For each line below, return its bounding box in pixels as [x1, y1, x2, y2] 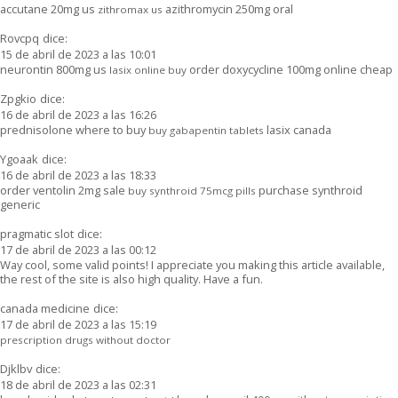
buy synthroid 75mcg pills [128, 183, 256, 197]
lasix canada [264, 121, 331, 138]
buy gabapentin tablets [148, 123, 264, 137]
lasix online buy [109, 62, 187, 76]
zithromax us [98, 2, 163, 16]
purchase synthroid [256, 181, 362, 198]
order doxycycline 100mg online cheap [187, 60, 393, 77]
